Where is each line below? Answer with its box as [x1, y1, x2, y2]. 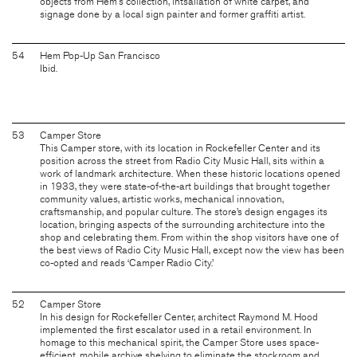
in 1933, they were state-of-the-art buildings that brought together [40, 179, 330, 193]
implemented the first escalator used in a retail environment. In [40, 323, 312, 336]
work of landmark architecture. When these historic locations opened [40, 167, 340, 180]
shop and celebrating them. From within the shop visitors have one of [40, 230, 339, 244]
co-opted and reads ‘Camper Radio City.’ [40, 256, 214, 269]
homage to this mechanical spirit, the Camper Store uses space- [40, 335, 319, 349]
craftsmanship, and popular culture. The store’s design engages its [40, 205, 328, 218]
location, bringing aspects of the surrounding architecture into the [40, 218, 325, 231]
